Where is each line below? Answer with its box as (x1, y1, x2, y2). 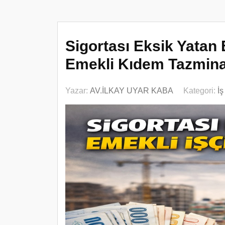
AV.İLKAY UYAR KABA (90, 86, 173, 95)
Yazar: (65, 86, 90, 95)
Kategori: (183, 86, 217, 95)
